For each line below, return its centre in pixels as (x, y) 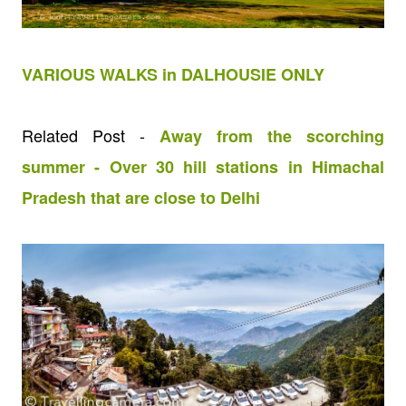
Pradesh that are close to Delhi (141, 197)
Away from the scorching (272, 135)
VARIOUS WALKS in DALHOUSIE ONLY (173, 74)
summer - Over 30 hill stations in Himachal (203, 166)
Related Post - (91, 135)
